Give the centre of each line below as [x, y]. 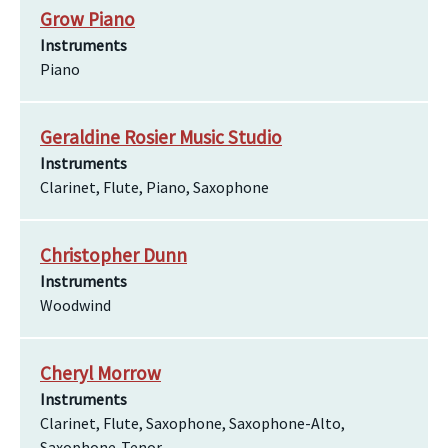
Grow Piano [87, 19]
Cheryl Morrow [100, 373]
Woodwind [75, 305]
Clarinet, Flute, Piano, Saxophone [154, 187]
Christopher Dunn [113, 255]
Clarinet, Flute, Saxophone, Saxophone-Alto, [192, 423]
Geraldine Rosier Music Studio [161, 137]
